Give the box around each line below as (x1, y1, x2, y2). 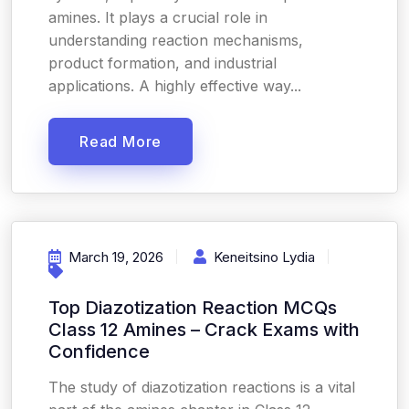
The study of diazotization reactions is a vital (48, 378, 355, 396)
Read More (79, 132, 163, 151)
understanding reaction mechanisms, (48, 31, 303, 49)
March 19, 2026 (68, 248, 163, 266)
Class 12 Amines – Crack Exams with (48, 319, 360, 341)
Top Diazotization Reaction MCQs (48, 297, 337, 319)
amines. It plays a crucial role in (48, 8, 267, 26)
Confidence (48, 341, 150, 362)
